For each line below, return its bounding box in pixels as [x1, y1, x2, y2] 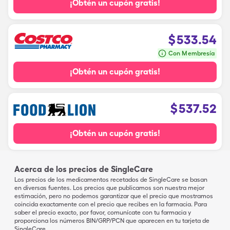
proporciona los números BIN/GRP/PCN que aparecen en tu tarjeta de [14, 217, 209, 224]
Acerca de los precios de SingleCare [14, 164, 153, 174]
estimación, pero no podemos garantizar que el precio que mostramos [14, 193, 213, 200]
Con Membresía [168, 50, 215, 57]
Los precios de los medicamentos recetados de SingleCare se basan [14, 176, 207, 183]
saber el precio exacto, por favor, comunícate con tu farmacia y [14, 209, 191, 216]
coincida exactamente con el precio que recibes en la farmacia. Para [14, 201, 207, 208]
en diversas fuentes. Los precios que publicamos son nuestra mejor [14, 184, 204, 191]
